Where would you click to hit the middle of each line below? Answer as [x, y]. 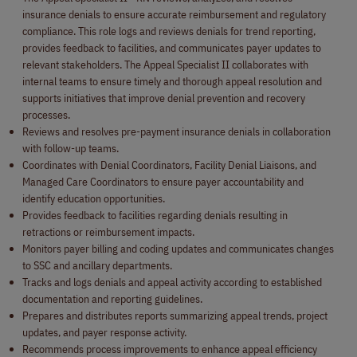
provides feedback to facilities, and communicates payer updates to [172, 47]
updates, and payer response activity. [104, 332]
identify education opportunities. [94, 198]
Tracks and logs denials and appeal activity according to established [172, 282]
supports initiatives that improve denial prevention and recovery [164, 98]
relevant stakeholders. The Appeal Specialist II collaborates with [165, 64]
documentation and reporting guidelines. [112, 298]
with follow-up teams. [71, 148]
